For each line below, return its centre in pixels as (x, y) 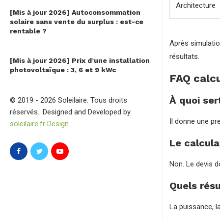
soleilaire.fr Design (39, 124)
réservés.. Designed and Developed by (70, 112)
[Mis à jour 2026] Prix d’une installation (80, 61)
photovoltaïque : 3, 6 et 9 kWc (63, 70)
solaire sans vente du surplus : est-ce (77, 22)
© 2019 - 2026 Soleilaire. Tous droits (69, 100)
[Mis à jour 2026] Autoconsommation (75, 13)
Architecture (196, 5)
